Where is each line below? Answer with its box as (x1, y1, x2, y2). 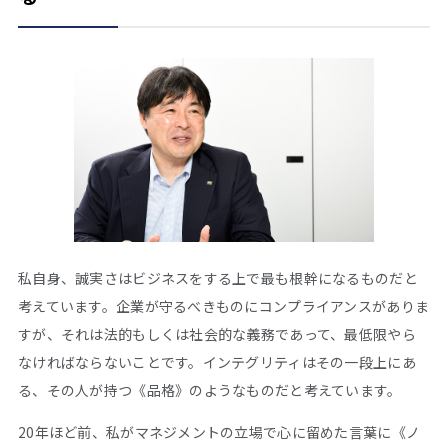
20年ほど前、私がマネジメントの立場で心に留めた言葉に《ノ (18, 421, 421, 442)
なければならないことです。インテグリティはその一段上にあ (18, 351, 416, 372)
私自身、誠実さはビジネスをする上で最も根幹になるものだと (18, 267, 418, 288)
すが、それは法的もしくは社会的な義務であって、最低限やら (18, 323, 416, 344)
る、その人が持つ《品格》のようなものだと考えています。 (18, 379, 402, 400)
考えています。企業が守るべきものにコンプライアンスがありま (18, 295, 430, 316)
